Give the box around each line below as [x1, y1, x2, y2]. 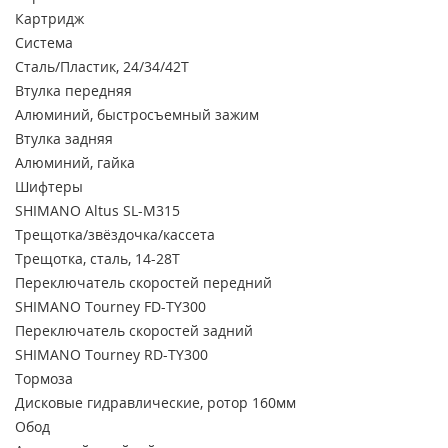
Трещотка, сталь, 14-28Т [15, 249, 180, 269]
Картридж [15, 9, 84, 29]
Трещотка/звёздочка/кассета [15, 225, 215, 245]
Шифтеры [15, 177, 83, 197]
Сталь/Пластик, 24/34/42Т [15, 57, 189, 77]
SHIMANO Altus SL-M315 [15, 201, 180, 221]
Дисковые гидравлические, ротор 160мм [15, 393, 296, 413]
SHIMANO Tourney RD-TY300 [15, 345, 208, 365]
